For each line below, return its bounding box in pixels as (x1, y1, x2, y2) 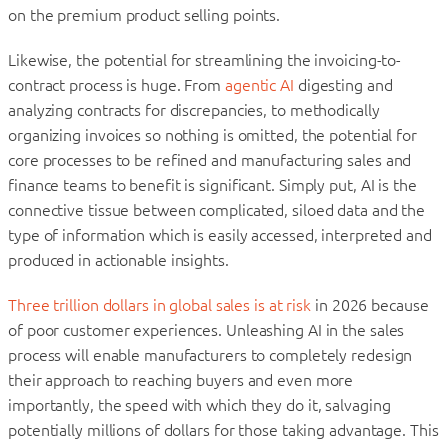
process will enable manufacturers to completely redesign (8, 345, 413, 364)
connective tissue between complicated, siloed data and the (8, 200, 426, 219)
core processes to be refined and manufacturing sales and (8, 150, 412, 169)
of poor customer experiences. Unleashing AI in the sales (8, 320, 405, 339)
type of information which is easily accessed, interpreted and (8, 225, 432, 244)
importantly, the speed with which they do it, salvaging (8, 395, 391, 414)
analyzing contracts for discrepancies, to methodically (8, 100, 380, 119)
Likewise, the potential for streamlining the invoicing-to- (8, 50, 402, 69)
